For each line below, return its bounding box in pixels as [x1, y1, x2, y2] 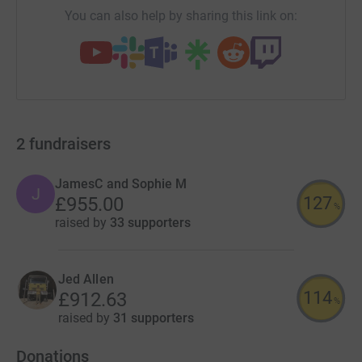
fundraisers [29, 134, 111, 154]
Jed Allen [58, 271, 114, 287]
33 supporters [110, 215, 191, 230]
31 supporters [113, 310, 194, 326]
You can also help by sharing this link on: [65, 8, 297, 23]
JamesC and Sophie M [55, 176, 187, 192]
